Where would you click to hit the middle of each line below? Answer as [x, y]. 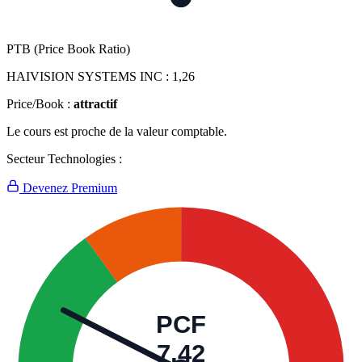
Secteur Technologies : [64, 159]
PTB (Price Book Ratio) [68, 49]
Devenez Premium [68, 188]
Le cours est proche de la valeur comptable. [117, 132]
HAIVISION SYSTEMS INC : [89, 77]
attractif [95, 104]
